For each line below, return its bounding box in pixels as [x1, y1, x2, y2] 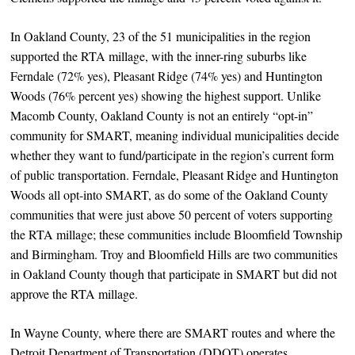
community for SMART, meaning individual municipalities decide [10, 126, 340, 143]
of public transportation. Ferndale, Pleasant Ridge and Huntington [10, 166, 339, 183]
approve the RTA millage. [10, 284, 139, 302]
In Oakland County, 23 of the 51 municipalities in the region [10, 27, 311, 44]
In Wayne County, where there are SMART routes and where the [10, 323, 336, 341]
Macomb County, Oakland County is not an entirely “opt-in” [10, 106, 314, 124]
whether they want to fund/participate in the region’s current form [10, 146, 334, 163]
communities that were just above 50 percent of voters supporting [10, 205, 334, 223]
